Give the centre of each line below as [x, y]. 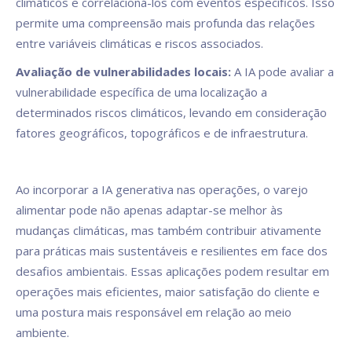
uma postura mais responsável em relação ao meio [154, 312]
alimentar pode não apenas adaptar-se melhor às [149, 210]
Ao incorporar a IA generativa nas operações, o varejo [162, 189]
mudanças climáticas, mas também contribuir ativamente [169, 230]
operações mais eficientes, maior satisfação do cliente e [168, 291]
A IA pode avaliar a [284, 71]
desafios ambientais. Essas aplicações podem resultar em [172, 271]
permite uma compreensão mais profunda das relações [165, 23]
